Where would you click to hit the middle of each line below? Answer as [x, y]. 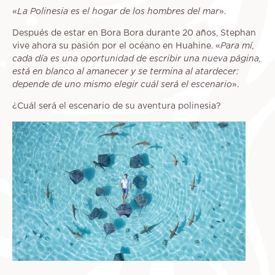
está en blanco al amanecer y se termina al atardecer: [126, 72]
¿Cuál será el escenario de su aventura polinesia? [117, 107]
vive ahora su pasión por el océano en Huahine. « [116, 46]
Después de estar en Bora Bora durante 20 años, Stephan [134, 33]
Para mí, [238, 47]
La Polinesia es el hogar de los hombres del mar [118, 12]
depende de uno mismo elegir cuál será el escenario [122, 85]
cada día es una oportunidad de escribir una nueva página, [137, 60]
